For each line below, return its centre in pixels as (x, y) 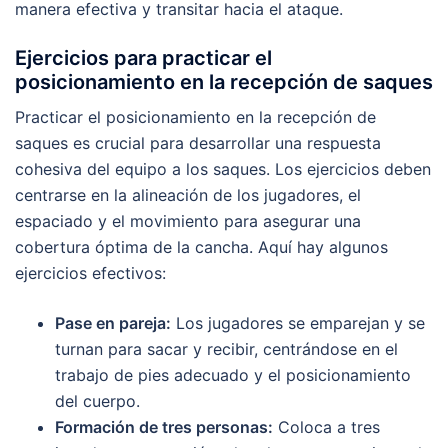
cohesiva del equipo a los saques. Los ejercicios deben (223, 168)
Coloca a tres (326, 426)
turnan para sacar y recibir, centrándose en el (226, 348)
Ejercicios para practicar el (143, 57)
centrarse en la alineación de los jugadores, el (188, 194)
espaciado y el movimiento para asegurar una (188, 220)
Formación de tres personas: (164, 426)
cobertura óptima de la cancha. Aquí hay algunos (201, 246)
